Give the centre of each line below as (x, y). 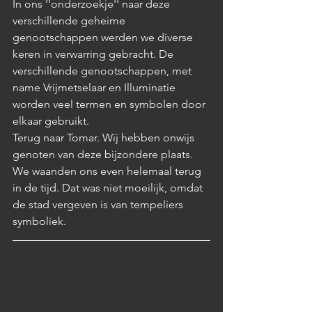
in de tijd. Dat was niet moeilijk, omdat (109, 188)
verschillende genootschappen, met (103, 71)
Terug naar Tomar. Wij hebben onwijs (105, 138)
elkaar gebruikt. (52, 121)
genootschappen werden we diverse (104, 38)
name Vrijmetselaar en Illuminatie (95, 88)
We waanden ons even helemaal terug (108, 171)
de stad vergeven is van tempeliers (99, 205)
